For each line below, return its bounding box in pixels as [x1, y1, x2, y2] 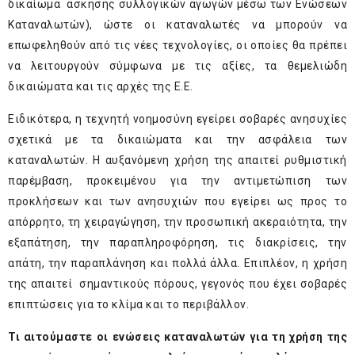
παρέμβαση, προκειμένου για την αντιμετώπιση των [8, 174, 347, 188]
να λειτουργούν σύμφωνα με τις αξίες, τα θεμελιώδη [8, 59, 347, 73]
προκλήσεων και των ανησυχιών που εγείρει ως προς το [8, 195, 347, 208]
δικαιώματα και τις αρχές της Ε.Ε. [8, 80, 193, 94]
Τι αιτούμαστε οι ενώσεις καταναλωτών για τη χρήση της [8, 330, 347, 344]
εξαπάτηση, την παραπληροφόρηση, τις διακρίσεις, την [8, 236, 347, 250]
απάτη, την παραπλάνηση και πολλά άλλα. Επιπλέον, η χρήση [8, 257, 347, 270]
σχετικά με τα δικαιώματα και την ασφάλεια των [8, 133, 347, 147]
